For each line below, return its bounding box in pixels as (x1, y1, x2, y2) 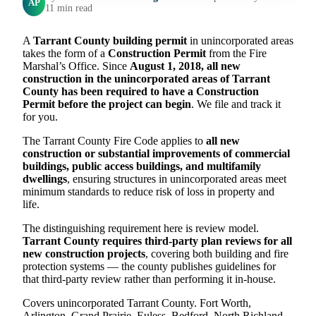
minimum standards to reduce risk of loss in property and (23, 185, 274, 197)
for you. (23, 110, 58, 123)
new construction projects (23, 247, 145, 260)
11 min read (45, 2, 93, 13)
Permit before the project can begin (23, 97, 191, 110)
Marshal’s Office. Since (23, 59, 130, 72)
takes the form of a (23, 47, 108, 59)
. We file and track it (191, 97, 281, 110)
